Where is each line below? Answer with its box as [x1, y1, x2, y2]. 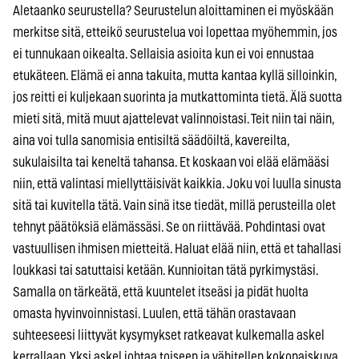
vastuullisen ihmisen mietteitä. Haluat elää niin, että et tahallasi [13, 241, 341, 256]
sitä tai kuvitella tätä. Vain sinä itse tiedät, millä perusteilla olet [13, 198, 336, 212]
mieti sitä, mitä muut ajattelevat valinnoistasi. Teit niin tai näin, [13, 111, 334, 126]
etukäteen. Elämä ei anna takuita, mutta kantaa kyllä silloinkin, [13, 68, 337, 83]
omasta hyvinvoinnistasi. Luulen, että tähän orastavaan [13, 306, 296, 321]
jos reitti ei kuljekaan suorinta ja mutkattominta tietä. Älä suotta [13, 90, 342, 104]
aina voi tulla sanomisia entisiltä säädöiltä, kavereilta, [13, 133, 289, 147]
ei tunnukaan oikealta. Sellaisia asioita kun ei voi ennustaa [13, 46, 314, 61]
